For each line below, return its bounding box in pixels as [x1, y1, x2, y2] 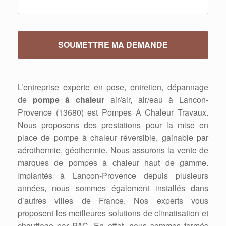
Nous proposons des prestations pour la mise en [18, 119, 208, 131]
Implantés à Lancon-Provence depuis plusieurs [18, 169, 208, 181]
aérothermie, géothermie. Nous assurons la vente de [18, 144, 208, 156]
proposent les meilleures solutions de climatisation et [18, 207, 208, 219]
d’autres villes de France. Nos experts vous [18, 195, 208, 206]
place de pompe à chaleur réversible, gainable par [18, 132, 208, 143]
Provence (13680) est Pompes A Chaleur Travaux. [18, 106, 208, 118]
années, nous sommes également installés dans [18, 182, 208, 194]
